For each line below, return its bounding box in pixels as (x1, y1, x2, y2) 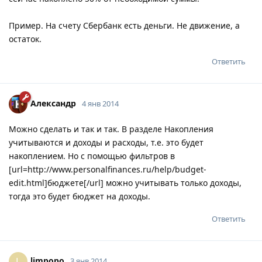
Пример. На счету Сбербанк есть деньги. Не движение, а (9, 19, 240, 31)
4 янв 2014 (82, 98, 119, 109)
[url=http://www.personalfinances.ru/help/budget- (9, 163, 206, 175)
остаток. (9, 33, 42, 44)
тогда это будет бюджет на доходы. (9, 190, 150, 202)
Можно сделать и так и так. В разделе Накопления (9, 123, 213, 135)
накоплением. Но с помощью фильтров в (9, 150, 175, 161)
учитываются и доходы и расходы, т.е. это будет (9, 136, 204, 148)
